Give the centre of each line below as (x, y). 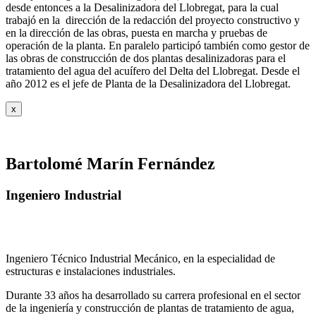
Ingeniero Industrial (63, 195)
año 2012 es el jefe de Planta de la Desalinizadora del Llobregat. (148, 83)
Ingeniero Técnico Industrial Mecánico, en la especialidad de (140, 259)
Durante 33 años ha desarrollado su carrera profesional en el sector (153, 296)
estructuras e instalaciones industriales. (91, 272)
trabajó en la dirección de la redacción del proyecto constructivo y (153, 20)
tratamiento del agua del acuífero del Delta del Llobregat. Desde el (153, 71)
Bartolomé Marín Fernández (110, 163)
